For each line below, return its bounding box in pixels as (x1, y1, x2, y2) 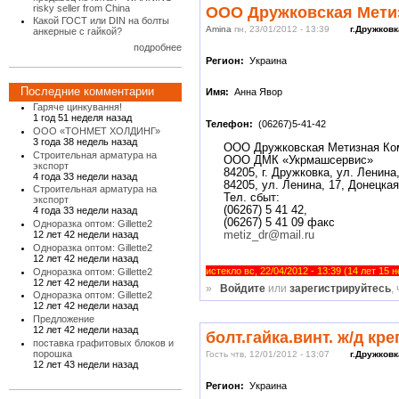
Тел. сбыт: (224, 191, 281, 205)
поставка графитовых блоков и (33, 337, 175, 348)
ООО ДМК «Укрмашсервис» (224, 153, 374, 167)
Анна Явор (232, 86, 283, 98)
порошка (33, 347, 73, 359)
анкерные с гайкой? (33, 26, 123, 37)
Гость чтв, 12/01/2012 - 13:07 (206, 349, 330, 360)
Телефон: (206, 118, 256, 130)
